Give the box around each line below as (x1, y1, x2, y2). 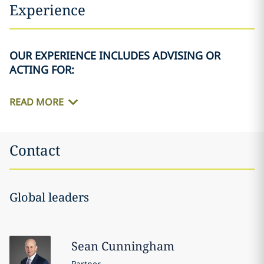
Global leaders (9, 189, 89, 206)
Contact (9, 140, 60, 160)
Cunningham (101, 238, 174, 255)
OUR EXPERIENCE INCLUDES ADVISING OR (9, 48, 220, 63)
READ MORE (9, 95, 64, 109)
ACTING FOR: (9, 62, 74, 77)
